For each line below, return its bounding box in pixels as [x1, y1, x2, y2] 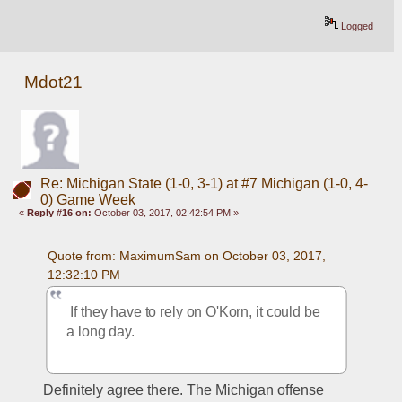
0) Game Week [39, 191, 135, 207]
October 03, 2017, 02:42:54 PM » [92, 206, 240, 218]
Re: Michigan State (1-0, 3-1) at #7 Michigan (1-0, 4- [39, 175, 368, 191]
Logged [338, 21, 374, 32]
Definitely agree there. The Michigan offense [43, 381, 325, 398]
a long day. [66, 324, 135, 339]
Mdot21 [24, 73, 83, 92]
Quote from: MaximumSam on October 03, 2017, [47, 248, 326, 263]
